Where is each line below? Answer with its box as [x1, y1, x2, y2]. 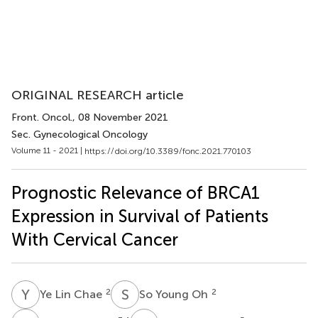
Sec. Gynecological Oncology [11, 128, 148, 141]
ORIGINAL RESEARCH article [11, 87, 184, 103]
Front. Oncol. [11, 111, 72, 124]
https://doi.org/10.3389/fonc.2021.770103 [84, 146, 251, 156]
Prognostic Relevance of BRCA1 [11, 182, 260, 203]
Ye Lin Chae [40, 287, 105, 301]
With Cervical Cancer [11, 229, 178, 250]
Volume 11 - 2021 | [11, 146, 84, 155]
